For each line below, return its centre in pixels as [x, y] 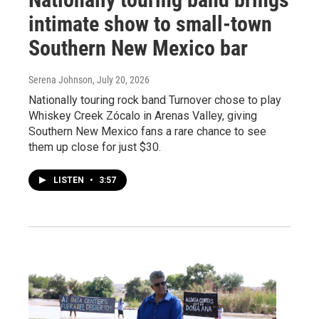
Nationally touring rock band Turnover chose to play [155, 100]
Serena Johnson [61, 79]
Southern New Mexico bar [138, 48]
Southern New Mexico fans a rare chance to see [147, 131]
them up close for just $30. [95, 147]
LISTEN [70, 180]
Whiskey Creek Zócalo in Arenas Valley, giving [143, 115]
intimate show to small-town [150, 23]
